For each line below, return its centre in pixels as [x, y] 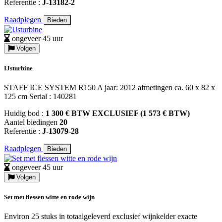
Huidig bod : [25, 113]
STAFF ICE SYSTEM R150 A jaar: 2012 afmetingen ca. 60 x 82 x [110, 87]
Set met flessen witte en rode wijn [49, 197]
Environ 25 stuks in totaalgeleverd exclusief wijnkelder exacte [101, 217]
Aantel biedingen [32, 122]
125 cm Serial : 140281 [40, 96]
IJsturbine [18, 68]
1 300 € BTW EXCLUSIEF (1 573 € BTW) [118, 113]
